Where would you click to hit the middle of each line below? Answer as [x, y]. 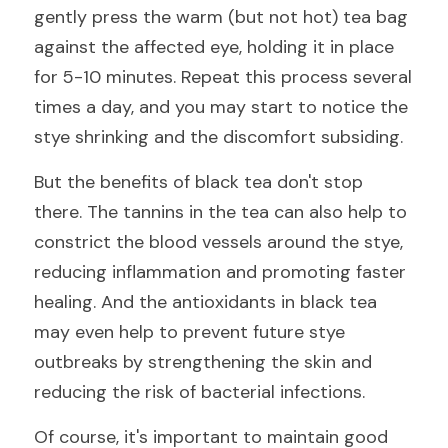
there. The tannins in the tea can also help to [220, 212]
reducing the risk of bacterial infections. [199, 392]
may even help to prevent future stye [189, 332]
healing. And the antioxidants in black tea [205, 302]
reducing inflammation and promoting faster [220, 272]
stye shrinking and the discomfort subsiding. [218, 137]
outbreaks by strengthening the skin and [203, 362]
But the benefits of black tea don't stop [198, 182]
